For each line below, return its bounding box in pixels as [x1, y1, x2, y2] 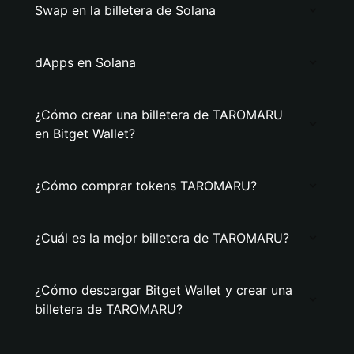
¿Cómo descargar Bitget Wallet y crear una [35, 282, 292, 298]
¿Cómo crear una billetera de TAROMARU [35, 107, 283, 122]
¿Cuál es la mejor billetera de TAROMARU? [35, 230, 289, 246]
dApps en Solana [35, 55, 136, 70]
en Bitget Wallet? [35, 126, 135, 141]
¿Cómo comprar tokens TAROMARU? [35, 178, 257, 194]
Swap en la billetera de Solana [35, 2, 216, 18]
